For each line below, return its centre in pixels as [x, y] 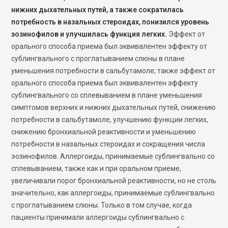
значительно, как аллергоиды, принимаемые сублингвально [113, 193]
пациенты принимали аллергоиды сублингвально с [98, 217]
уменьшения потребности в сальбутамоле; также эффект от [113, 71]
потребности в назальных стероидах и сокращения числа [108, 144]
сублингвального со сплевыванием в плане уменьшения [107, 95]
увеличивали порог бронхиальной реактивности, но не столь [114, 181]
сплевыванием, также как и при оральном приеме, [96, 168]
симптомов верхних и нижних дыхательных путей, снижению [114, 107]
